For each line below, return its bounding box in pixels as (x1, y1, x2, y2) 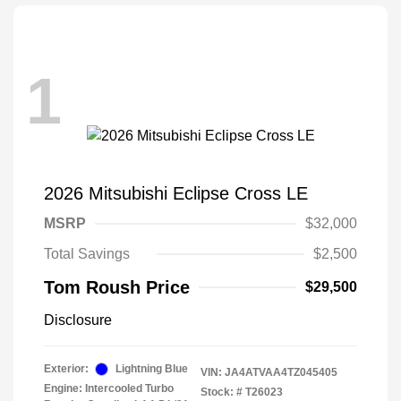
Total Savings (44, 246, 130, 262)
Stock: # (200, 386, 243, 399)
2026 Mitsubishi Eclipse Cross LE (44, 183, 308, 204)
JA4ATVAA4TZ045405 (225, 366, 337, 380)
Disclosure (44, 312, 112, 328)
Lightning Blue (115, 363, 188, 376)
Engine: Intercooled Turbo (44, 382, 174, 396)
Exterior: (44, 363, 89, 376)
